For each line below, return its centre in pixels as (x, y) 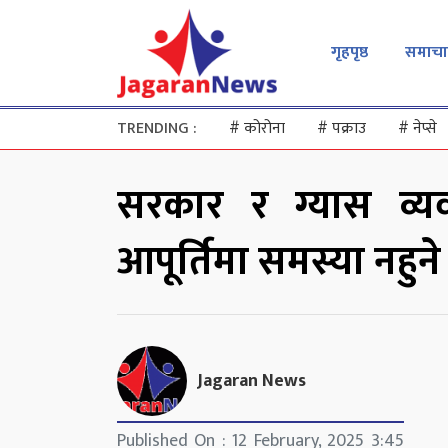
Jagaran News (251, 380)
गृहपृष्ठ (349, 53)
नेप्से (425, 129)
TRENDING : (157, 129)
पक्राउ (349, 129)
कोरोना (264, 129)
